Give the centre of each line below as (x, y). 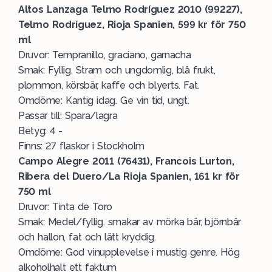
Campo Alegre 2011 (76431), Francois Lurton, (126, 161)
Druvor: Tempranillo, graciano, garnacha (105, 55)
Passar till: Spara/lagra (68, 116)
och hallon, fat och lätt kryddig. (87, 237)
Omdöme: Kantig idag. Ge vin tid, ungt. (104, 100)
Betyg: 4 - (40, 131)
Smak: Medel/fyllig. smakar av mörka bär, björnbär (130, 222)
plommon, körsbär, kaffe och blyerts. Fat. (109, 85)
